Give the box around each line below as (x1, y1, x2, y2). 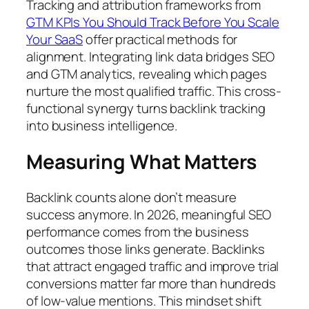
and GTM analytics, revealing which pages (26, 65, 267, 83)
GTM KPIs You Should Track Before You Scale (26, 13, 279, 32)
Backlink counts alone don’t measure (26, 188, 237, 207)
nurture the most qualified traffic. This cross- (26, 82, 282, 101)
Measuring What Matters (26, 148, 257, 175)
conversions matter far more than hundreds (26, 275, 276, 293)
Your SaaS (26, 30, 83, 49)
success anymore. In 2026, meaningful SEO (26, 206, 271, 224)
